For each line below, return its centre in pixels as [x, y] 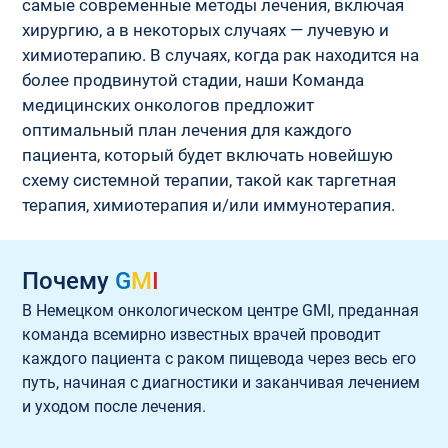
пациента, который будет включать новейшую [210, 154]
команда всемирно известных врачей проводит [204, 334]
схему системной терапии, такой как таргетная [211, 179]
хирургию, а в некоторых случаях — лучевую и [208, 29]
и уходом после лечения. [114, 406]
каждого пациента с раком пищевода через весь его [221, 358]
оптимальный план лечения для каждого [189, 129]
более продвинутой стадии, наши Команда [195, 79]
